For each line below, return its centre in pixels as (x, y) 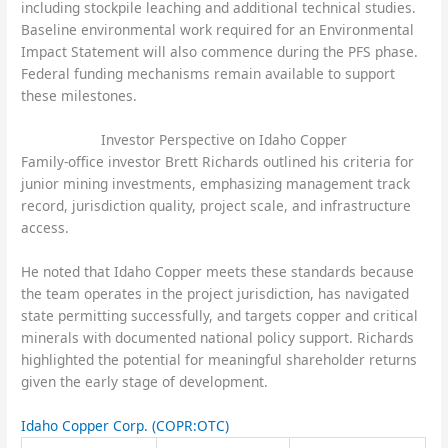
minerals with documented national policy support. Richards (218, 338)
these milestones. (79, 96)
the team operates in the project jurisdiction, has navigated (215, 294)
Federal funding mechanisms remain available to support (208, 74)
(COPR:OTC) (191, 425)
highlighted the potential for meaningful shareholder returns (219, 360)
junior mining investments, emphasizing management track (216, 184)
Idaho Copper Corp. (87, 425)
